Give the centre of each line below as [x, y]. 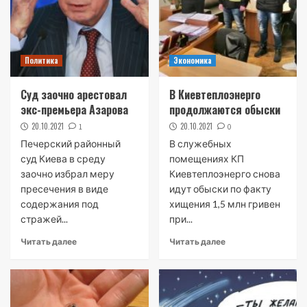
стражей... [44, 219]
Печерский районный [71, 144]
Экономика [192, 60]
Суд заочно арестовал [74, 95]
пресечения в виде [64, 189]
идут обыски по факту [220, 189]
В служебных [200, 144]
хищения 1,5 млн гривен [224, 204]
